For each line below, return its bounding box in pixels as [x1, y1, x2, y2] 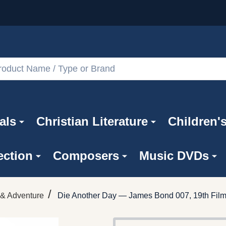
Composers [52, 148, 119, 162]
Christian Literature [36, 114, 148, 128]
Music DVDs [139, 148, 209, 162]
